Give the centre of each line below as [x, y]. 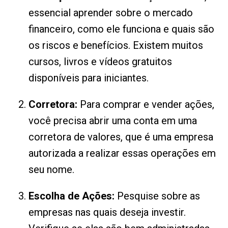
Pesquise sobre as [157, 196]
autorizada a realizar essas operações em [122, 153]
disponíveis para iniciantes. [89, 78]
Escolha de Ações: [72, 196]
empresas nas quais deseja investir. [107, 212]
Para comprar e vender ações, [146, 104]
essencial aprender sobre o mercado [111, 13]
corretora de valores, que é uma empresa [121, 137]
